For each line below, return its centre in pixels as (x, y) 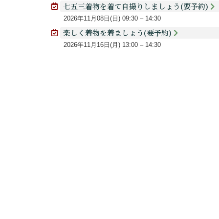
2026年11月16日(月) (92, 45)
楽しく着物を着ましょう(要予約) (119, 33)
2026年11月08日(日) (92, 19)
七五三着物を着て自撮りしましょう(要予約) (137, 6)
